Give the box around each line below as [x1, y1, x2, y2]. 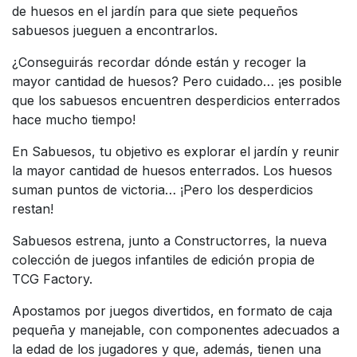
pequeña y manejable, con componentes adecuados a [12, 321, 339, 338]
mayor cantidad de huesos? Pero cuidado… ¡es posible [12, 73, 342, 89]
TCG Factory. [12, 270, 92, 287]
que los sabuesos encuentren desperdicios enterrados [12, 92, 340, 108]
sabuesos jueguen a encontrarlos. [12, 22, 218, 38]
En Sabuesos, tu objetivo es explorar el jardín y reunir [12, 143, 339, 159]
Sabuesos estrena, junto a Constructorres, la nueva [12, 232, 327, 249]
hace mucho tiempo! [12, 111, 135, 127]
